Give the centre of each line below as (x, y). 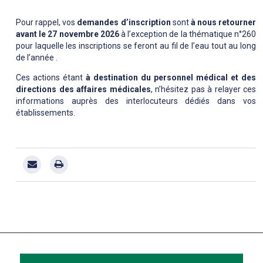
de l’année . (37, 58)
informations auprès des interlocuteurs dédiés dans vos (136, 101)
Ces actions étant (51, 78)
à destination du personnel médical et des (171, 78)
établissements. (45, 113)
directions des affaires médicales (83, 90)
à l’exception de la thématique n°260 (188, 34)
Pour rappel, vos (47, 23)
